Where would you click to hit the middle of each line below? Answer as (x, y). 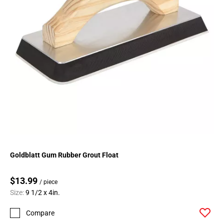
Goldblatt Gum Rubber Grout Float (64, 155)
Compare (40, 213)
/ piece (48, 182)
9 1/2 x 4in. (43, 193)
